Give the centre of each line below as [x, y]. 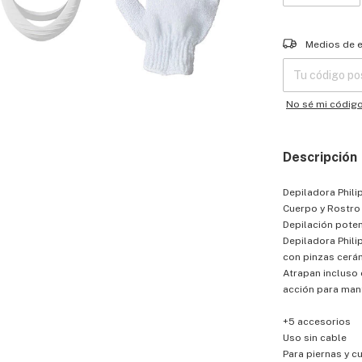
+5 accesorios [317, 321]
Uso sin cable [315, 337]
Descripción [320, 157]
